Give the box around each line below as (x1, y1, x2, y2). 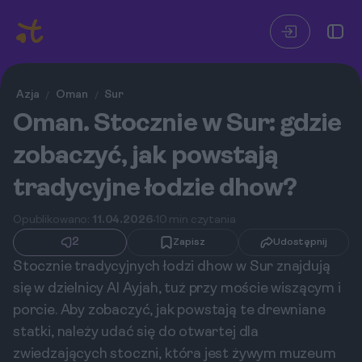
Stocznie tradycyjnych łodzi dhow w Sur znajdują (13, 259, 330, 275)
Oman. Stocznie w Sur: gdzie (13, 112, 342, 137)
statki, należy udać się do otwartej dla (13, 325, 259, 340)
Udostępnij (272, 237, 327, 247)
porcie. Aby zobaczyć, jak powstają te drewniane (13, 303, 326, 318)
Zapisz (173, 237, 205, 247)
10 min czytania (154, 214, 236, 226)
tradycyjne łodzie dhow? (13, 176, 297, 202)
